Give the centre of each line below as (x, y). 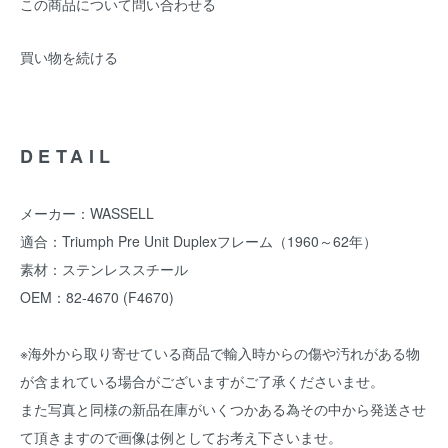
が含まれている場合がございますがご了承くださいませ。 (202, 381)
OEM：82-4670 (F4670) (97, 297)
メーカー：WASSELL (87, 213)
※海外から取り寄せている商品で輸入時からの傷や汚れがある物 (220, 353)
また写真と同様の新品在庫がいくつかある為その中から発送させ (223, 409)
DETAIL (68, 156)
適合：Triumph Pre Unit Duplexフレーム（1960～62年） (198, 241)
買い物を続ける (69, 57)
